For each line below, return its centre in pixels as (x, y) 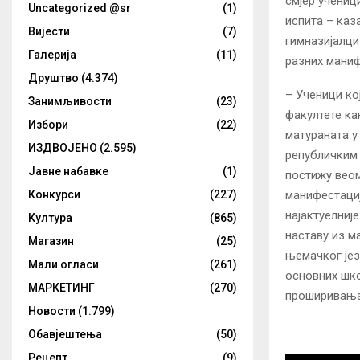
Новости (52, 311)
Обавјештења (65, 335)
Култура (50, 218)
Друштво (53, 78)
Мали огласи (63, 265)
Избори (48, 125)
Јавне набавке (68, 172)
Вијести (49, 32)
